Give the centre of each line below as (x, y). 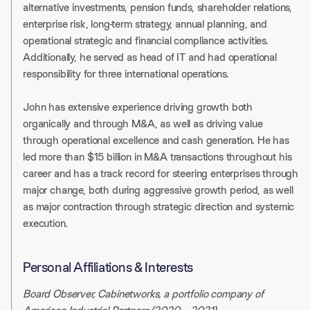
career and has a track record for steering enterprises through (161, 174)
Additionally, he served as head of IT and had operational (150, 57)
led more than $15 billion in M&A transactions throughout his (157, 157)
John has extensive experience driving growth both (138, 107)
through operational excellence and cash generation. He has (156, 140)
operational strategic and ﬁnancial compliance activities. (146, 41)
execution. (45, 224)
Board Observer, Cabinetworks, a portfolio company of (143, 294)
